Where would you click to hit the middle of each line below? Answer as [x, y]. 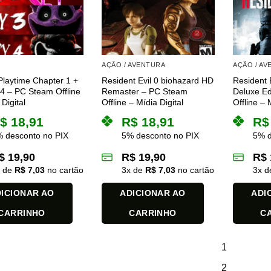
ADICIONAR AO [153, 193]
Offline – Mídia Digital [143, 103]
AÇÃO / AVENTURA [134, 64]
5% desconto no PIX [161, 136]
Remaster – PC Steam [145, 92]
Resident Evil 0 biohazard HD [158, 81]
